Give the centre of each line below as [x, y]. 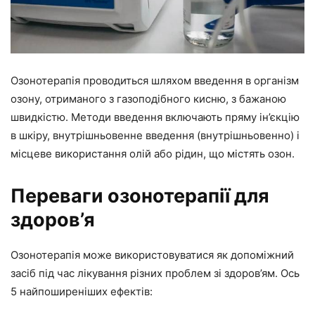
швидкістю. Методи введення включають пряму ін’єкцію [155, 117]
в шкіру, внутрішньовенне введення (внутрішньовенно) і [155, 135]
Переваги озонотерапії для [140, 195]
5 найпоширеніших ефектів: [82, 291]
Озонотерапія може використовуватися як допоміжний [152, 255]
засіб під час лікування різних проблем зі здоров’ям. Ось [155, 273]
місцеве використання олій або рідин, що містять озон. [153, 153]
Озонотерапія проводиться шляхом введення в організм [155, 80]
